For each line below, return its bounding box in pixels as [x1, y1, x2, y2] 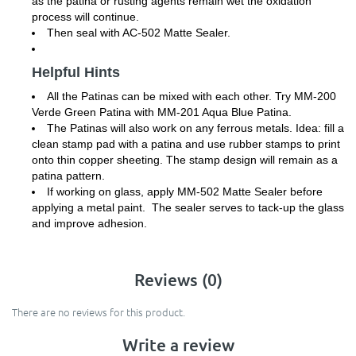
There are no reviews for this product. [12, 304, 185, 320]
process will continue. [32, 10, 142, 24]
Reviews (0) [133, 269, 222, 291]
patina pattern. [32, 169, 105, 183]
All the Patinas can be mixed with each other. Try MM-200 [47, 90, 336, 103]
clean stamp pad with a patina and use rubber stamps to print [32, 137, 340, 151]
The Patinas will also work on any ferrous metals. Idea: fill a [47, 122, 344, 135]
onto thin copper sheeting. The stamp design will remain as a [32, 153, 338, 167]
